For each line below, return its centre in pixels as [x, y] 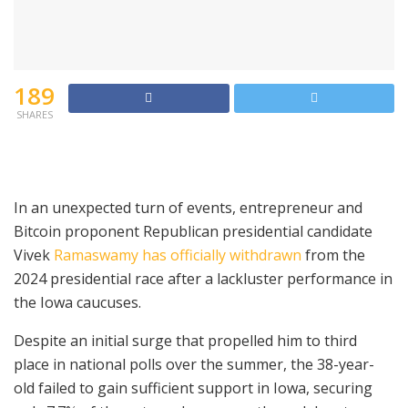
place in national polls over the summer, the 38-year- [194, 364]
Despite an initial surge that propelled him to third [185, 340]
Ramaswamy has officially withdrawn [178, 255]
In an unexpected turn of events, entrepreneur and [188, 207]
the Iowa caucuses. [77, 302]
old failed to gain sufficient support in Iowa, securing [193, 388]
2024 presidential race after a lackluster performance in [203, 278]
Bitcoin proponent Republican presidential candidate [193, 231]
